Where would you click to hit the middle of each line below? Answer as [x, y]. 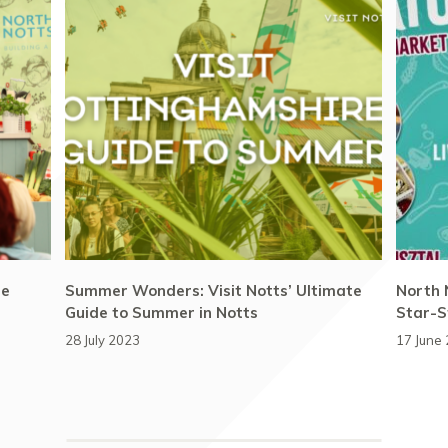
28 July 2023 [102, 339]
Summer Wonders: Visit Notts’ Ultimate [213, 290]
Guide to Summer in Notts [161, 312]
